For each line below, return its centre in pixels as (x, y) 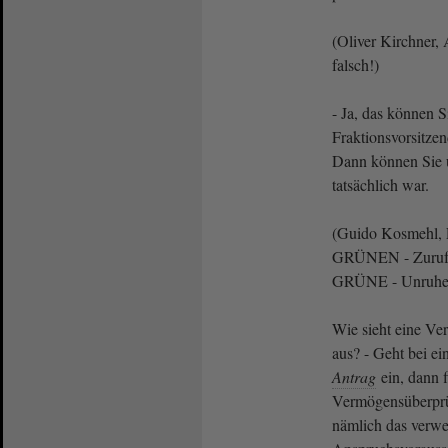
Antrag (354, 376)
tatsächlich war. (380, 184)
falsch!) (355, 64)
